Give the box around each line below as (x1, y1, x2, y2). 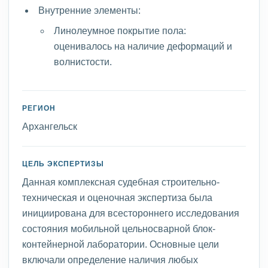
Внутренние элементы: (38, 4, 141, 16)
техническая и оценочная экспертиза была (22, 191, 212, 203)
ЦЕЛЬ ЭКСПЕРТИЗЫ (22, 159, 105, 168)
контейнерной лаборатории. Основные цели (22, 237, 219, 250)
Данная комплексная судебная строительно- (22, 175, 220, 188)
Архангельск (22, 120, 77, 132)
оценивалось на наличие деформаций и (54, 39, 233, 52)
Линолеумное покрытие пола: (54, 24, 187, 36)
